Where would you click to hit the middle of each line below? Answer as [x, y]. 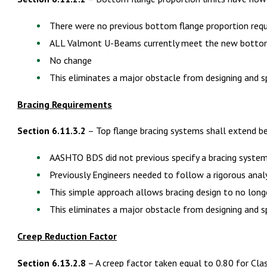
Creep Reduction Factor [67, 236]
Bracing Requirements [65, 104]
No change [71, 60]
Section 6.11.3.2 [52, 131]
